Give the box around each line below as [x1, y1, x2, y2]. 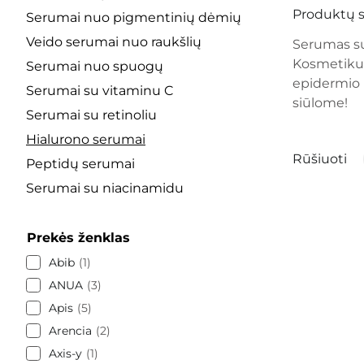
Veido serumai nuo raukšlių [26, 33, 201, 50]
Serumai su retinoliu [26, 106, 157, 123]
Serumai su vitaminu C [26, 82, 173, 98]
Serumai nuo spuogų [26, 58, 163, 74]
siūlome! [292, 94, 348, 110]
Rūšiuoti [292, 151, 347, 167]
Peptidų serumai [26, 155, 135, 171]
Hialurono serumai [26, 131, 145, 147]
